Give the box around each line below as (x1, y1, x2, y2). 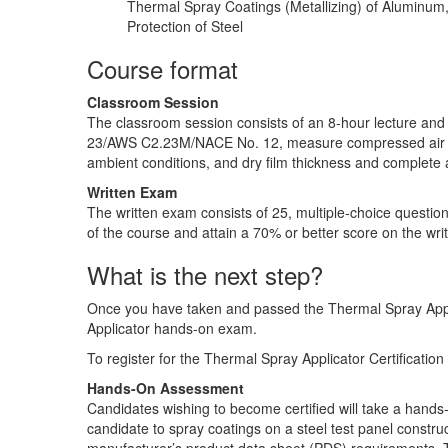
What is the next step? (87, 256, 323, 292)
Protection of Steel (127, 15, 243, 36)
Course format (87, 50, 238, 86)
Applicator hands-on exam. (87, 317, 261, 338)
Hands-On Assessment (87, 377, 244, 398)
